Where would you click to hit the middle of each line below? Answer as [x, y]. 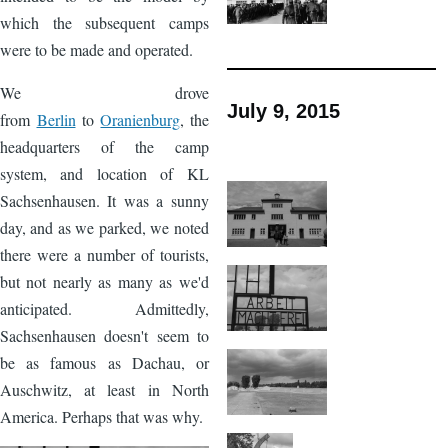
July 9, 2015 [283, 110]
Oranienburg [140, 120]
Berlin [56, 120]
